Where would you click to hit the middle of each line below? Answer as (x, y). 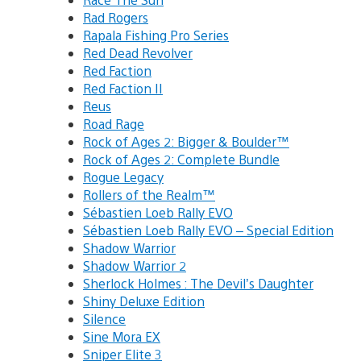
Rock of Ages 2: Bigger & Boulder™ (186, 142)
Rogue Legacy (123, 177)
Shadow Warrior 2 (135, 266)
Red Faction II (123, 89)
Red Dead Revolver (138, 53)
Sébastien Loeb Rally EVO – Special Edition (208, 230)
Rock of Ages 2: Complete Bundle (181, 160)
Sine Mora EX (122, 337)
